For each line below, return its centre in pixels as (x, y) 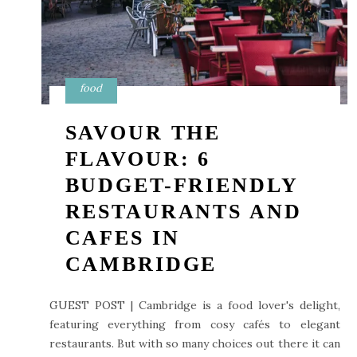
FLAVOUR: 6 (138, 159)
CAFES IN (122, 238)
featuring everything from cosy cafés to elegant (194, 324)
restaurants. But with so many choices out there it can (194, 343)
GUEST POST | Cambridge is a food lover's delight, (194, 305)
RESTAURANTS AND (183, 212)
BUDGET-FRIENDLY (181, 185)
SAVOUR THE (143, 133)
